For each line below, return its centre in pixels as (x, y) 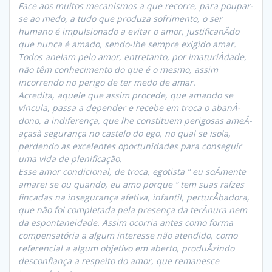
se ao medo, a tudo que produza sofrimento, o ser (120, 19)
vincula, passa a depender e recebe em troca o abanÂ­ (129, 108)
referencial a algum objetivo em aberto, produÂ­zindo (126, 248)
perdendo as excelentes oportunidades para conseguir (130, 146)
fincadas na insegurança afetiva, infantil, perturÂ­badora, (134, 197)
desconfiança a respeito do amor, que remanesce (119, 261)
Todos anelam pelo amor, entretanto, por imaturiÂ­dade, (132, 57)
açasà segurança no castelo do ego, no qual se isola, (124, 134)
